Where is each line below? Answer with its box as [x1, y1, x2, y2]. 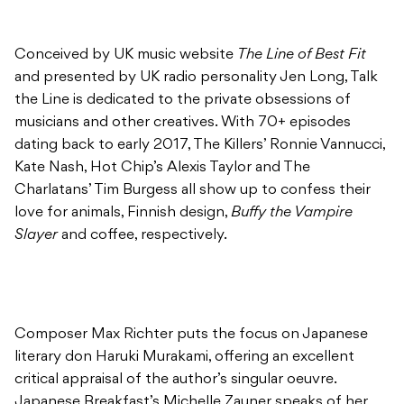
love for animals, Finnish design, [14, 206, 231, 221]
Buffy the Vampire [231, 206, 353, 221]
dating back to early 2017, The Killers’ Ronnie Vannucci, [14, 138, 385, 153]
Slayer [14, 228, 58, 243]
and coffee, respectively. [58, 228, 227, 243]
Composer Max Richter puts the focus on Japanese [14, 327, 368, 343]
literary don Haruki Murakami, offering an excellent [14, 350, 354, 365]
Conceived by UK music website [14, 48, 237, 63]
